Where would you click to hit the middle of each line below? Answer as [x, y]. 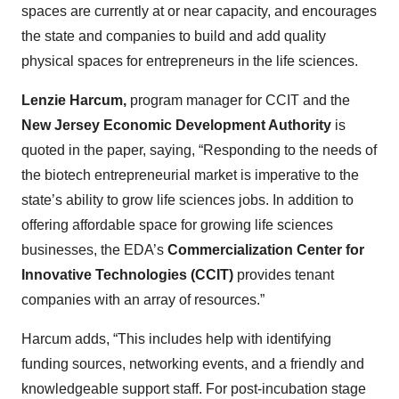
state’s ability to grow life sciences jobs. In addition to [187, 200]
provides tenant [284, 275]
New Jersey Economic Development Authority [176, 126]
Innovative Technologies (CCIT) [127, 275]
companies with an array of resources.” [143, 300]
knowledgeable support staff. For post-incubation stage [194, 389]
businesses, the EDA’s [94, 250]
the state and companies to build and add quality [174, 37]
